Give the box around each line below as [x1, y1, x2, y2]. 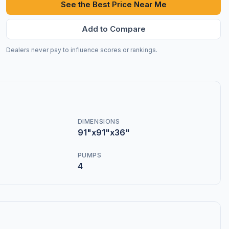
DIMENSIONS [77, 118, 120, 126]
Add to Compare [81, 24, 146, 34]
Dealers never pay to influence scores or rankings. [6, 46, 157, 54]
